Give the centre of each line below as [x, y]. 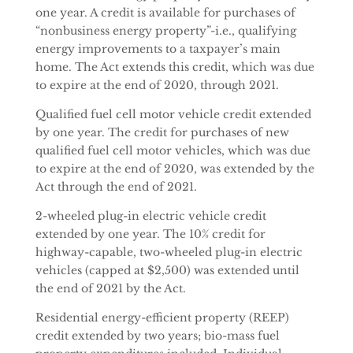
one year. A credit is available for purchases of [165, 13]
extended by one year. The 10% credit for [150, 234]
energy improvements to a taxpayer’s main [158, 49]
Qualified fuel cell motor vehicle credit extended [173, 114]
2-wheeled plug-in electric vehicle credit [150, 216]
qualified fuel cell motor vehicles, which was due [173, 150]
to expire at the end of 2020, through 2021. [157, 85]
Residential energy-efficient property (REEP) [162, 318]
